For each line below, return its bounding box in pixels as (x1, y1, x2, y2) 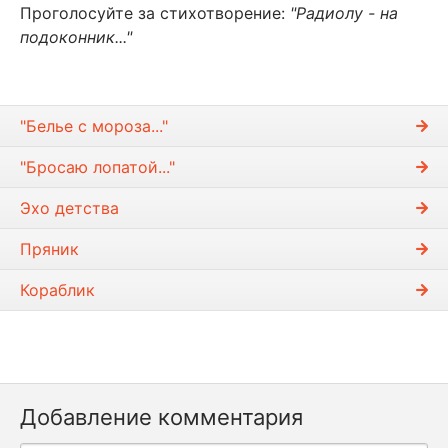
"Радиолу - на (290, 3, 398, 24)
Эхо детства (20, 197, 119, 218)
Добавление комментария (20, 403, 303, 430)
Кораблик (20, 279, 95, 300)
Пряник (20, 238, 79, 259)
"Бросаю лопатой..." (20, 156, 175, 177)
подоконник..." (20, 27, 132, 48)
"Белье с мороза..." (20, 115, 168, 136)
